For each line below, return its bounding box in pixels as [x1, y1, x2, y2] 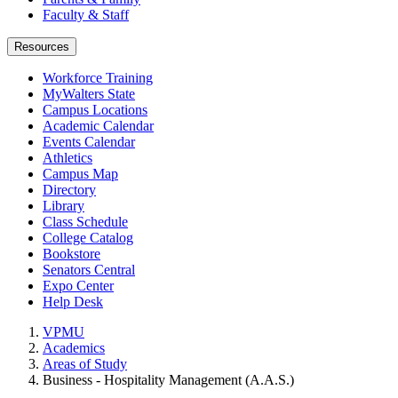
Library [43, 198, 84, 213]
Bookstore [43, 246, 100, 261]
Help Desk [43, 294, 103, 309]
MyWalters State [43, 86, 135, 101]
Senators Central [43, 262, 135, 277]
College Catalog [43, 230, 133, 245]
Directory [43, 182, 96, 197]
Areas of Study [43, 356, 127, 371]
